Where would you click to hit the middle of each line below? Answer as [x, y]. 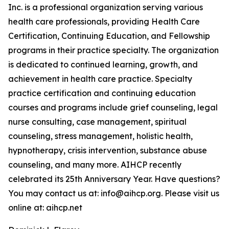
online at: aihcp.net [45, 208]
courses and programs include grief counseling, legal [113, 108]
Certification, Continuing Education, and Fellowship [109, 36]
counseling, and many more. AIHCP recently [95, 165]
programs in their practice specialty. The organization [113, 50]
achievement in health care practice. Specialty [100, 79]
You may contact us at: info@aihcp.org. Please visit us [114, 193]
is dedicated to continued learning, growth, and [103, 65]
